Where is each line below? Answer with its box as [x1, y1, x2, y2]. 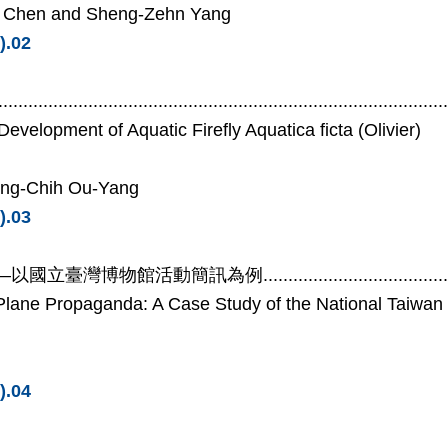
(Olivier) [358, 119, 421, 140]
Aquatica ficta [245, 119, 358, 140]
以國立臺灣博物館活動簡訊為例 [11, 264, 263, 285]
